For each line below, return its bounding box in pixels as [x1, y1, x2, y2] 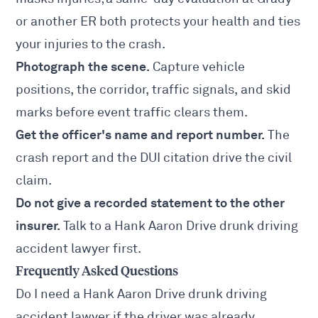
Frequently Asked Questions [16, 263, 179, 280]
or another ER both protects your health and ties [16, 13, 301, 30]
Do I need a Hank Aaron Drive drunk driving [16, 286, 268, 302]
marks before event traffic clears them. [16, 104, 248, 121]
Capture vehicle [150, 59, 246, 75]
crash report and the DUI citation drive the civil [16, 150, 292, 166]
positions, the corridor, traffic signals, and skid [16, 82, 292, 98]
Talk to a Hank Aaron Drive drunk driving [60, 218, 299, 234]
